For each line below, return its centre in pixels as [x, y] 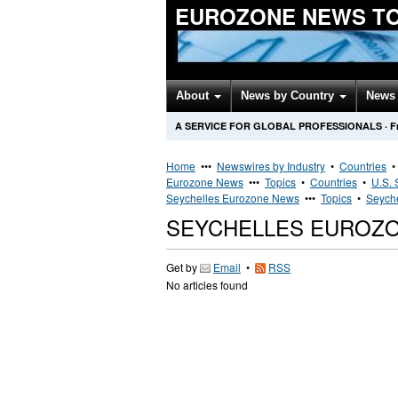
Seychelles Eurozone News [233, 198]
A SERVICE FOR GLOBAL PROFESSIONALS [279, 126]
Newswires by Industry [271, 166]
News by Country [289, 96]
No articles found [207, 285]
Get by [183, 267]
